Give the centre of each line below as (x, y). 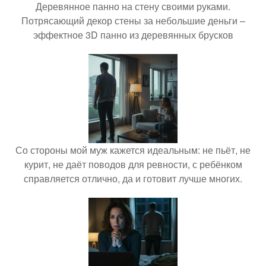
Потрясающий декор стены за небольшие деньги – (133, 20)
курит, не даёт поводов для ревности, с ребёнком (133, 164)
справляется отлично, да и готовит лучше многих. (133, 178)
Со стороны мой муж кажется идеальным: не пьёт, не (133, 150)
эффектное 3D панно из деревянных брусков (133, 34)
